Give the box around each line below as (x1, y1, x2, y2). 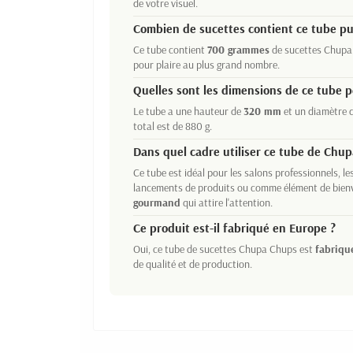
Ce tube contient (133, 43, 207, 58)
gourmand (133, 195, 180, 210)
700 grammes (207, 43, 269, 58)
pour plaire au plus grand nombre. (133, 58, 280, 72)
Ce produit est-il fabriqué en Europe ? (133, 220, 336, 236)
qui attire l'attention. (180, 195, 273, 210)
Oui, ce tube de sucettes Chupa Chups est (133, 242, 315, 257)
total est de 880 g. (133, 119, 212, 134)
